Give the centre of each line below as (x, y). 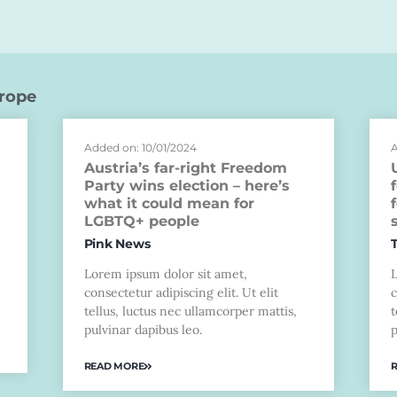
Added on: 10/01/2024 (140, 148)
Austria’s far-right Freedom (185, 168)
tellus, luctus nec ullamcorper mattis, (190, 311)
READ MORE (114, 366)
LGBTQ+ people (141, 222)
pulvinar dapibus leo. (143, 330)
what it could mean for (169, 204)
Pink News (117, 244)
